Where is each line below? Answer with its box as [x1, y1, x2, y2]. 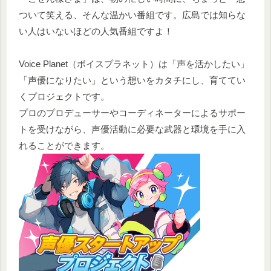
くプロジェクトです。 [19, 91, 109, 102]
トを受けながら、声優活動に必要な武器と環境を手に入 [19, 123, 246, 134]
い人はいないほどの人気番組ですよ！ [19, 25, 173, 36]
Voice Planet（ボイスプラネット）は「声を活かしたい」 [19, 58, 249, 69]
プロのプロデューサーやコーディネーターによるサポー [19, 107, 246, 118]
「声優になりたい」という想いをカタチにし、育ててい [19, 74, 246, 85]
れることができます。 [19, 140, 109, 151]
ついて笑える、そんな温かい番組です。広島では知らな [19, 9, 246, 20]
